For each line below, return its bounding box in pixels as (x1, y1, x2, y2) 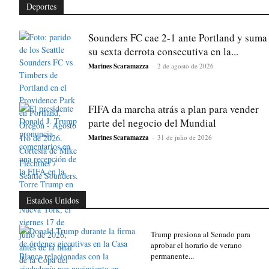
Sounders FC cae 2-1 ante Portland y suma (88, 31, 267, 45)
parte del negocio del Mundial (88, 116, 216, 130)
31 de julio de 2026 (157, 133, 212, 142)
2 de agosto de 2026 (157, 61, 214, 71)
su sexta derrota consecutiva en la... (88, 44, 238, 59)
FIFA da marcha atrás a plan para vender (88, 102, 259, 116)
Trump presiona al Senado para (150, 229, 250, 240)
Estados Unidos (26, 195, 79, 207)
